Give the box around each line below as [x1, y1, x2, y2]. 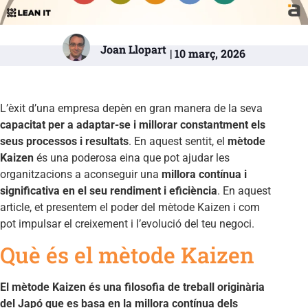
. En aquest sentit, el [129, 134, 228, 148]
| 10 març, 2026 [170, 45, 245, 60]
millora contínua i [162, 167, 247, 181]
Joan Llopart [100, 41, 166, 56]
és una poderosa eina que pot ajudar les [34, 151, 230, 164]
